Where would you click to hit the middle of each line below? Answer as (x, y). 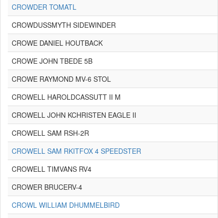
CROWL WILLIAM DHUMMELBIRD (66, 205)
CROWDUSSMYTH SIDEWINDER (64, 25)
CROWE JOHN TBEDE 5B (52, 61)
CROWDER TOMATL (44, 7)
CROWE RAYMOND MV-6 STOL (61, 79)
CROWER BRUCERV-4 (47, 187)
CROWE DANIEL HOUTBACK (57, 43)
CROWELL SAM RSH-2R (50, 133)
